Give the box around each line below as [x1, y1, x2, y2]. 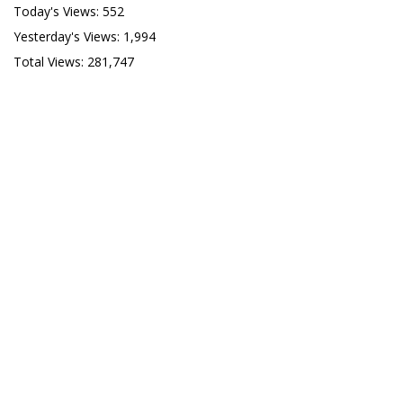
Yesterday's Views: [13, 27, 123, 45]
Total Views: [13, 52, 87, 70]
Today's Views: [13, 2, 103, 20]
